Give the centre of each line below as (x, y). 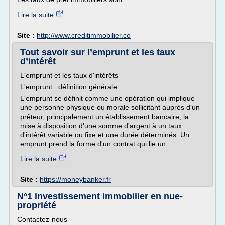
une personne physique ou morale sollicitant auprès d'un (110, 107)
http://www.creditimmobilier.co (84, 35)
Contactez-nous (42, 219)
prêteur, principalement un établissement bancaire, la (104, 117)
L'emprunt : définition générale (69, 87)
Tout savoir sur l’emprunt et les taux (98, 52)
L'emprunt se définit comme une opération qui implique (107, 98)
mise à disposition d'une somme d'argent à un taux (101, 126)
